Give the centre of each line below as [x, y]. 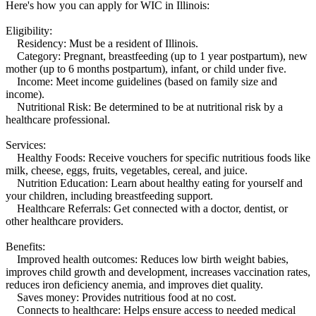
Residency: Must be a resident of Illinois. [102, 43]
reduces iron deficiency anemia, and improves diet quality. [134, 284]
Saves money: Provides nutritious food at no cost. [121, 297]
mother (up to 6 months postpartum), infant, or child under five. [146, 68]
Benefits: [25, 246]
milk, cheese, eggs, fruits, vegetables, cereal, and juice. [127, 170]
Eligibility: [29, 30]
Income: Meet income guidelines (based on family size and [141, 81]
